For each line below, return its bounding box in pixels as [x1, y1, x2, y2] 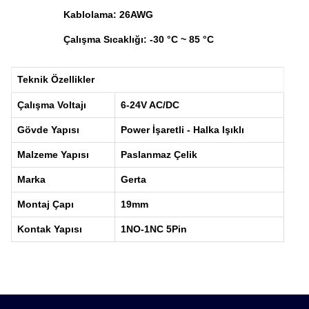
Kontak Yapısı [17, 223, 82, 235]
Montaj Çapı [17, 199, 74, 210]
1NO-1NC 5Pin [121, 223, 187, 235]
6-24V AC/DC [121, 99, 179, 110]
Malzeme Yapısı [17, 149, 89, 160]
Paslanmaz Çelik [121, 149, 197, 160]
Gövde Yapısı [17, 124, 79, 135]
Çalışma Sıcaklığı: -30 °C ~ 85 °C [63, 34, 214, 45]
